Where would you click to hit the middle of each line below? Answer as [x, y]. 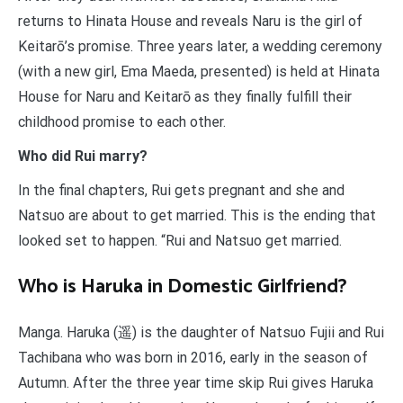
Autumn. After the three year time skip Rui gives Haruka [196, 383]
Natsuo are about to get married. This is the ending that [197, 216]
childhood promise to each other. [122, 122]
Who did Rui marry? [83, 157]
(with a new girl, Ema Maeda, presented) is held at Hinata [199, 72]
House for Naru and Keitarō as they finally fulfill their [185, 97]
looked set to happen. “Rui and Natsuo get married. [180, 241]
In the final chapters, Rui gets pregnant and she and [181, 191]
